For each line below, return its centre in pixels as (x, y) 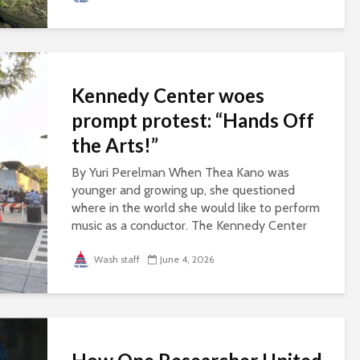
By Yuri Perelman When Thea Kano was (180, 173)
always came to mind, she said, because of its (196, 243)
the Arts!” (115, 145)
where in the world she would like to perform (196, 208)
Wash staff (117, 260)
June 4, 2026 (187, 260)
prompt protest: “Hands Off (193, 121)
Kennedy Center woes (168, 96)
